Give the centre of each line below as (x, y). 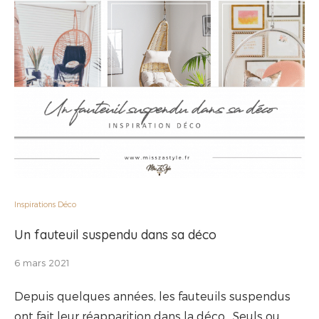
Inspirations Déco (45, 204)
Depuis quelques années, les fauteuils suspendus (152, 296)
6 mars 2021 (42, 262)
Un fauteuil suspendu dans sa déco (115, 234)
